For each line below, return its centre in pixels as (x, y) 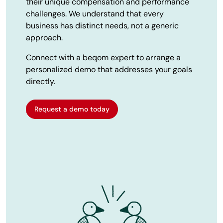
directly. (41, 81)
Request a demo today (72, 109)
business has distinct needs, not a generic (102, 25)
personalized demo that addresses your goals (109, 69)
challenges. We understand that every (95, 13)
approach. (44, 37)
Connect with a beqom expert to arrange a (103, 57)
